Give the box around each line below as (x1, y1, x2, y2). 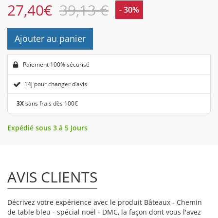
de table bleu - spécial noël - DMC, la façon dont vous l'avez (7, 207, 201, 217)
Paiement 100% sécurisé (21, 60, 90, 69)
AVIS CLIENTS (7, 167, 97, 187)
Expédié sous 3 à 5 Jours (7, 123, 88, 133)
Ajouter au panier (15, 33, 86, 45)
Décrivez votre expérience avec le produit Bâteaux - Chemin (7, 198, 202, 207)
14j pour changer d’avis (24, 80, 87, 89)
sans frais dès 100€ (24, 99, 78, 108)
